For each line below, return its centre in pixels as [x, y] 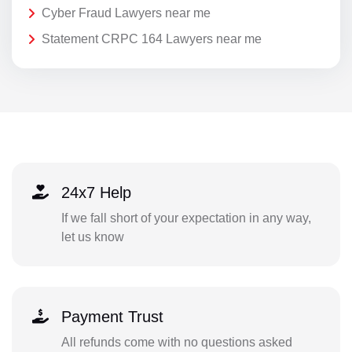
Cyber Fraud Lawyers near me [126, 13]
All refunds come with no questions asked [176, 342]
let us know [92, 236]
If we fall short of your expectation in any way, [186, 218]
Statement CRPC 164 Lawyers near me [152, 39]
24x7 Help [96, 192]
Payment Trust [112, 316]
